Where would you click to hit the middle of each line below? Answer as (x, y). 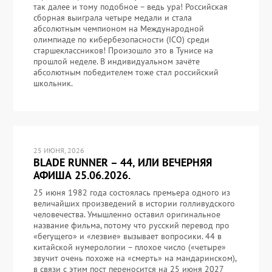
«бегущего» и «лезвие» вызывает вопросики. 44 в (127, 236)
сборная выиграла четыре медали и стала (112, 18)
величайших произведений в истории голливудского (134, 204)
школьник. (53, 83)
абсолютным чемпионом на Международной (118, 29)
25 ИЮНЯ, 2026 (59, 151)
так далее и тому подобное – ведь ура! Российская (130, 7)
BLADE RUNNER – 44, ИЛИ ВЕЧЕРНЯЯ (122, 163)
